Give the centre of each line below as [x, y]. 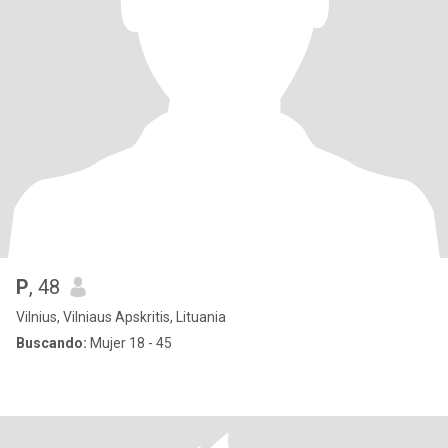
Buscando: [51, 343]
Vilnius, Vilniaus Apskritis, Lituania [121, 317]
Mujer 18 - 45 [129, 343]
